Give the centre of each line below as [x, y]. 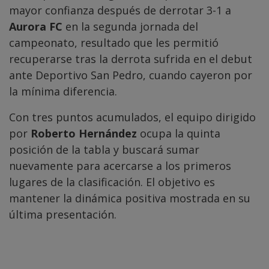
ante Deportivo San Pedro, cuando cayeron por [131, 75]
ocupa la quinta [179, 134]
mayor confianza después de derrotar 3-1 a [120, 11]
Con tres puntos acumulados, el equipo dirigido [132, 117]
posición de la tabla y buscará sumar [104, 150]
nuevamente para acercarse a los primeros [120, 166]
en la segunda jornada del [130, 27]
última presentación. [63, 215]
